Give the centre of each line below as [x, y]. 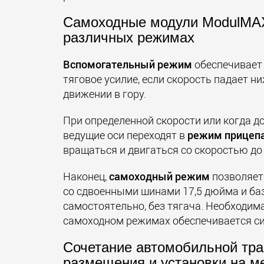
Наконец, [86, 176]
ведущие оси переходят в [125, 135]
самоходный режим [159, 176]
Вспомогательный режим [128, 64]
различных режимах [129, 37]
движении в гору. [105, 94]
